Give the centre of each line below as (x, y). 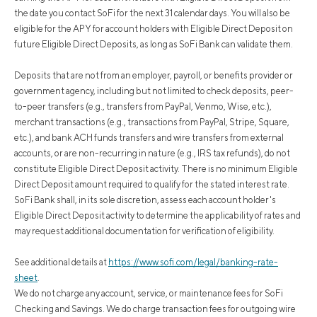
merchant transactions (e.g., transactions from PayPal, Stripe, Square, (152, 122)
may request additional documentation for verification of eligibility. (144, 231)
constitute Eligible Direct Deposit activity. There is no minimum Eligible (156, 168)
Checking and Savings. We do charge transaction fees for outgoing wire (155, 309)
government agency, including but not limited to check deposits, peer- (154, 91)
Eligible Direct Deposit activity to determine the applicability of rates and (157, 215)
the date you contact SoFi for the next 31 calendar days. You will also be (152, 13)
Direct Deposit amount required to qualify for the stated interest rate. (152, 184)
